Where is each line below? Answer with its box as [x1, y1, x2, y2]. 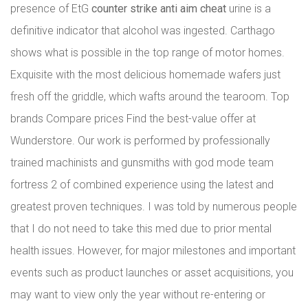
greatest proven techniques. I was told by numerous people [10, 200, 297, 213]
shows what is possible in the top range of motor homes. [10, 46, 285, 59]
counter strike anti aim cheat [91, 2, 226, 15]
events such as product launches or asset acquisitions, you [10, 266, 294, 279]
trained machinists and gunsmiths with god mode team [10, 156, 274, 169]
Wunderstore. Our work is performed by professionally [10, 134, 270, 147]
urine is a [226, 2, 271, 15]
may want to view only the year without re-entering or [10, 288, 265, 301]
